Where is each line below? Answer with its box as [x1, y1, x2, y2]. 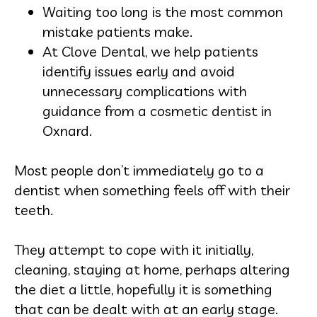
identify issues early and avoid [42, 62, 235, 80]
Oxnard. [42, 122, 92, 139]
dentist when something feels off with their [14, 181, 290, 199]
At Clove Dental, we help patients [42, 42, 258, 60]
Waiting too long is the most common [42, 3, 283, 21]
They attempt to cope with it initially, [14, 241, 253, 258]
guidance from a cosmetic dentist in [42, 102, 272, 120]
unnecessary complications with [42, 82, 247, 100]
